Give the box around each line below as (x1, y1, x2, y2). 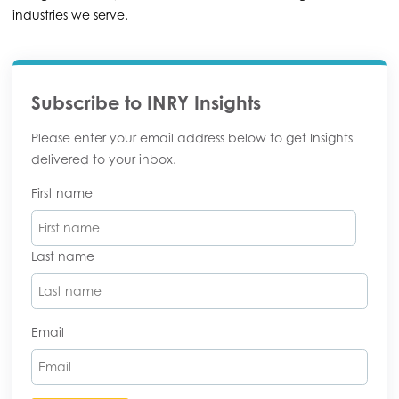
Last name (31, 248, 94, 265)
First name (31, 185, 93, 201)
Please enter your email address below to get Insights (31, 130, 353, 146)
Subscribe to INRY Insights (31, 91, 261, 115)
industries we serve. (12, 7, 128, 23)
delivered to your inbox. (31, 151, 176, 167)
